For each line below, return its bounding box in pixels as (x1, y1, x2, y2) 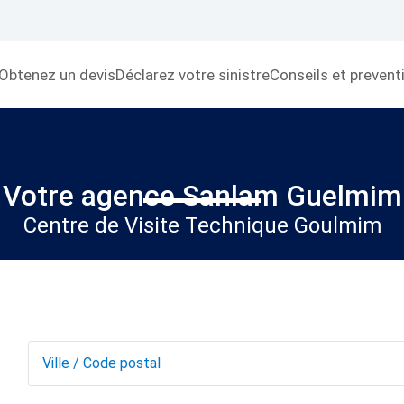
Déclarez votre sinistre (115, 65, 271, 84)
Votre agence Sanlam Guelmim (2, 179, 402, 213)
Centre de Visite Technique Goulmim (23, 213, 381, 238)
